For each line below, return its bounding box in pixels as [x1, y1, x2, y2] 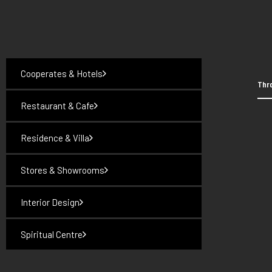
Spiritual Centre [20, 229, 83, 240]
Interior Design [20, 197, 80, 208]
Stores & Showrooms [20, 165, 104, 175]
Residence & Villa [20, 132, 89, 143]
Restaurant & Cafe [20, 100, 94, 111]
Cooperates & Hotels [20, 68, 103, 79]
